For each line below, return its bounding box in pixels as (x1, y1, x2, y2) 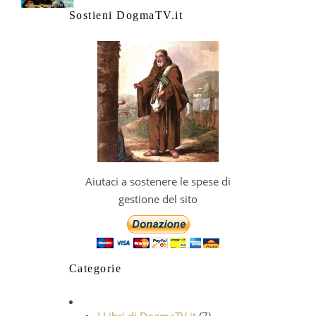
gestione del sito (119, 192, 197, 207)
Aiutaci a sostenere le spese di (85, 174, 231, 189)
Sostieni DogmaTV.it (68, 8, 183, 21)
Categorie (68, 262, 122, 275)
